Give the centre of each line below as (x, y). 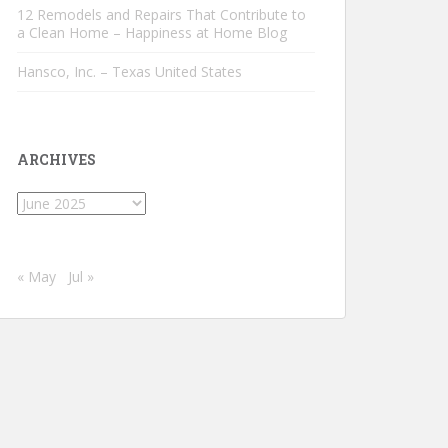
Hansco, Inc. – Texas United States (129, 71)
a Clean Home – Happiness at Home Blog (152, 32)
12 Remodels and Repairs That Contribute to (161, 14)
